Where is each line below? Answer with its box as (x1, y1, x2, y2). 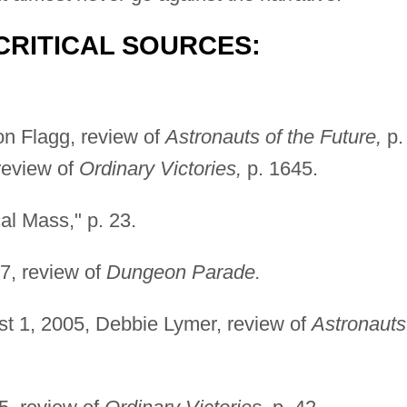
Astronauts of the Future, (164, 125, 382, 149)
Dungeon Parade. (105, 261, 261, 284)
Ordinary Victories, (78, 157, 242, 181)
